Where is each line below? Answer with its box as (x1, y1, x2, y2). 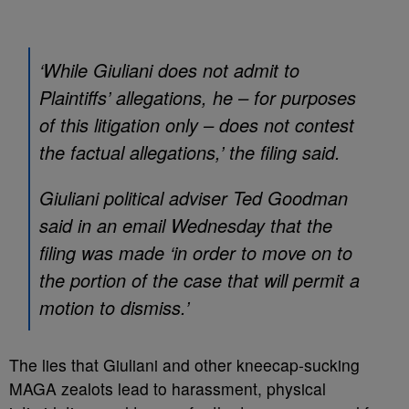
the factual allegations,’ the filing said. (39, 139, 341, 165)
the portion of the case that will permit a (39, 267, 360, 293)
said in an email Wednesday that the (39, 212, 332, 238)
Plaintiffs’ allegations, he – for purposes (39, 84, 356, 110)
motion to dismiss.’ (39, 294, 189, 320)
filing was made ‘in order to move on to (39, 239, 352, 266)
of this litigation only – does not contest (39, 111, 354, 138)
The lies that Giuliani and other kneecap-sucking (9, 353, 360, 376)
